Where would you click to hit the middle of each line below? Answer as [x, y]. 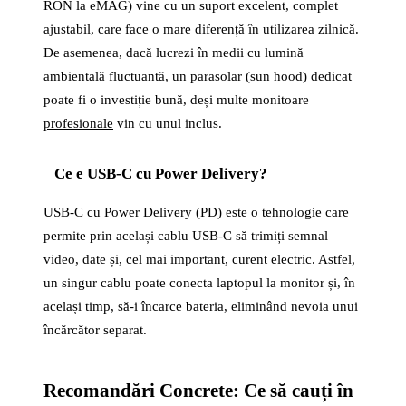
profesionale [78, 123]
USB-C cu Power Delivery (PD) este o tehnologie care [196, 212]
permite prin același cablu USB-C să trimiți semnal [186, 236]
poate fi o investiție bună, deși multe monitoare [176, 100]
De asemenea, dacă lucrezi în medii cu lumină [174, 53]
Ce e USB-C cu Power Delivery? [161, 174]
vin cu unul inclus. [168, 123]
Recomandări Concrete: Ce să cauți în [198, 391]
